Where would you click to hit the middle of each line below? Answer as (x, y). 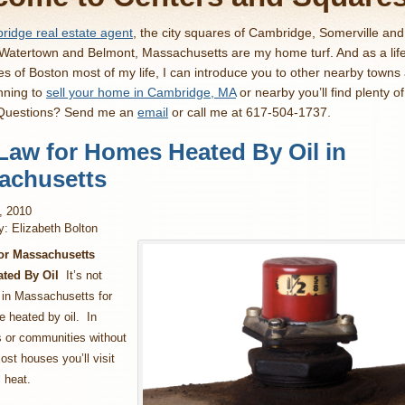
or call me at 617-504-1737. (250, 113)
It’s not (80, 276)
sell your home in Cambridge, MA (141, 93)
